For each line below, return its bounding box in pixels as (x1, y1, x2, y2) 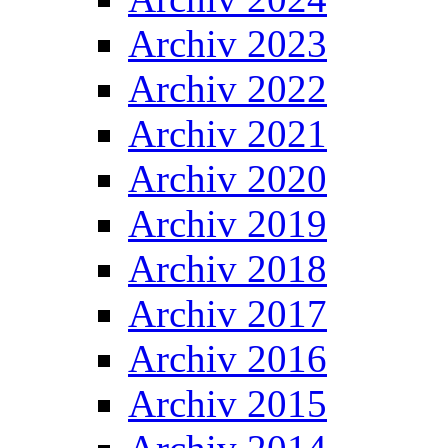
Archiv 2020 (128, 157, 327, 200)
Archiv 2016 (128, 337, 327, 380)
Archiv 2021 (128, 112, 327, 155)
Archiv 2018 (128, 247, 327, 290)
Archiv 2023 (128, 22, 327, 65)
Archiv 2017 (128, 292, 327, 335)
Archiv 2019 (128, 202, 327, 245)
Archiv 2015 (128, 382, 327, 425)
